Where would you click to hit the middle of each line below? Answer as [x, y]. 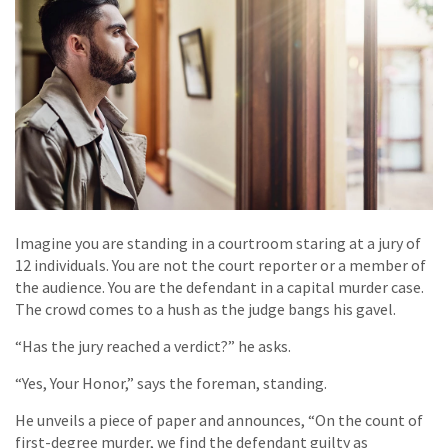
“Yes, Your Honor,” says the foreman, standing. [171, 383]
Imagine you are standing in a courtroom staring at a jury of [218, 243]
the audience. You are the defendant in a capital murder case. [219, 287]
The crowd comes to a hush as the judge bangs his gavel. [205, 309]
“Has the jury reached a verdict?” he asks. [153, 346]
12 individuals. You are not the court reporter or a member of [220, 265]
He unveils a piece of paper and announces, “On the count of [219, 420]
